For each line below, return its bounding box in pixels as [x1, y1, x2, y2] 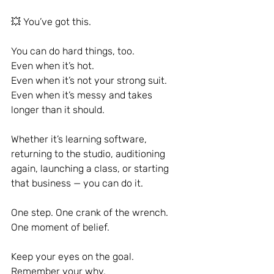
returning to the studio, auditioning [11, 148, 168, 160]
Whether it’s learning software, [11, 133, 149, 145]
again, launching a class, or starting [11, 163, 171, 174]
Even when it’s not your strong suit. [11, 75, 167, 86]
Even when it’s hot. [11, 60, 94, 72]
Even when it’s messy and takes [11, 89, 155, 101]
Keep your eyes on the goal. [11, 251, 136, 262]
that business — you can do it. [11, 177, 143, 189]
